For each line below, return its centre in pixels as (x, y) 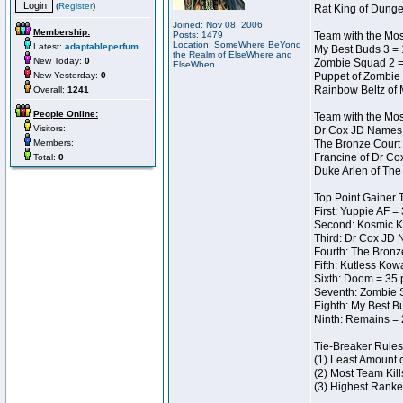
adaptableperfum (102, 46)
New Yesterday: (66, 75)
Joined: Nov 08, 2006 (218, 25)
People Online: (66, 114)
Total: (45, 157)
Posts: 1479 (198, 35)
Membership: (62, 32)
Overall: (49, 90)
